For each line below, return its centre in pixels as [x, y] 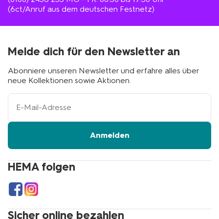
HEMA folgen [42, 167]
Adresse [20, 127]
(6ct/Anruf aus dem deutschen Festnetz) [81, 9]
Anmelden [109, 135]
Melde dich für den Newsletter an [94, 51]
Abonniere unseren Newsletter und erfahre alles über [103, 70]
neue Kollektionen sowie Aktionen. [69, 80]
